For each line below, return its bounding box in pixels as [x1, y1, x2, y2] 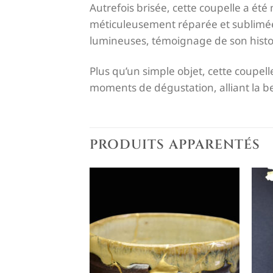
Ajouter [202, 198, 229, 209]
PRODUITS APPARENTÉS [90, 135, 261, 154]
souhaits [200, 227, 231, 238]
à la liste [201, 208, 230, 219]
